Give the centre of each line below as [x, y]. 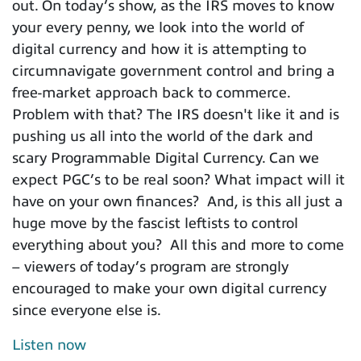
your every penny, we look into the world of [158, 28]
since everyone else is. [87, 311]
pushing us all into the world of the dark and [163, 137]
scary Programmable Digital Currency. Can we [166, 158]
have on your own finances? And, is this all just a [177, 202]
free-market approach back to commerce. [153, 93]
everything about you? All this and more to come [178, 245]
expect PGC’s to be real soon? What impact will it [178, 180]
